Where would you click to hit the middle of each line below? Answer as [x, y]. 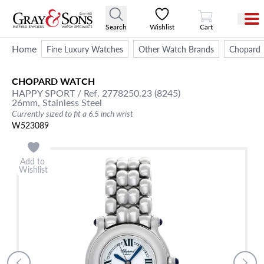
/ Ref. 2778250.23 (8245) [128, 93]
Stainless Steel [72, 102]
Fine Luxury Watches [85, 49]
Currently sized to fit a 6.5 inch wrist [72, 113]
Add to [33, 161]
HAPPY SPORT [43, 93]
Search [116, 27]
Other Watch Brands [176, 49]
